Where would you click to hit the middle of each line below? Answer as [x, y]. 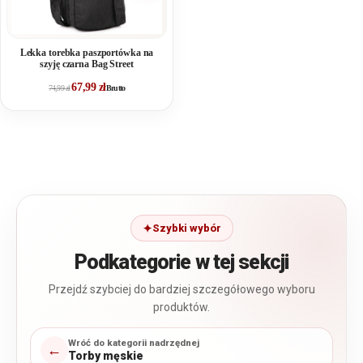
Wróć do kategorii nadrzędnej [134, 343]
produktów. [181, 307]
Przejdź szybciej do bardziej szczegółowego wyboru [181, 290]
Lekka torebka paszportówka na [87, 53]
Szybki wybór [186, 228]
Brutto [116, 88]
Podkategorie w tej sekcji [181, 263]
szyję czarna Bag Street [87, 64]
